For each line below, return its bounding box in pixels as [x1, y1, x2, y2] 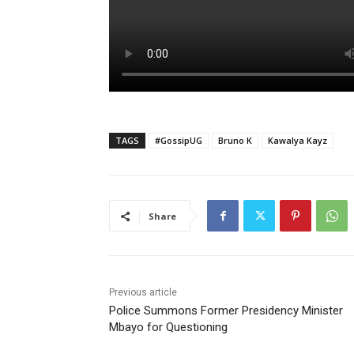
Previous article [109, 287, 177, 299]
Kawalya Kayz [268, 134, 327, 147]
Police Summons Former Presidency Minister [109, 303, 343, 318]
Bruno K [218, 134, 252, 147]
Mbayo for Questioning [109, 320, 228, 335]
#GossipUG [155, 134, 202, 147]
